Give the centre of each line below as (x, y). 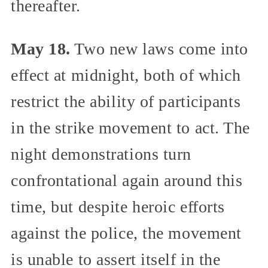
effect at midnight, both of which (126, 75)
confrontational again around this (127, 180)
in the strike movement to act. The (131, 127)
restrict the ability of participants (126, 101)
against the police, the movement (126, 233)
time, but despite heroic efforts (118, 206)
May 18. (41, 48)
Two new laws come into (159, 48)
